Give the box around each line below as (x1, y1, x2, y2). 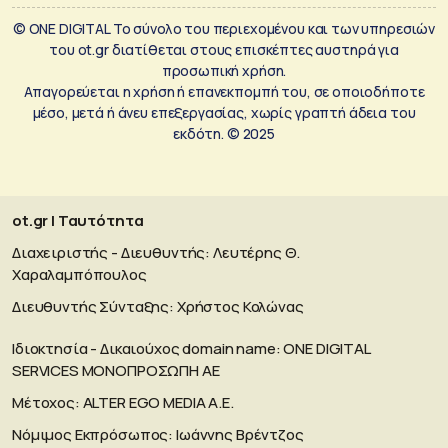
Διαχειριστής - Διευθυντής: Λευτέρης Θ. (12, 241, 301, 263)
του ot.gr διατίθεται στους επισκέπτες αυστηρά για (49, 39, 399, 59)
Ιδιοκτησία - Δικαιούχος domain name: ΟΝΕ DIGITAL (12, 337, 370, 359)
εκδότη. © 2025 (173, 123, 275, 143)
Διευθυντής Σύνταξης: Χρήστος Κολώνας (12, 295, 304, 317)
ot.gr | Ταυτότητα (12, 209, 144, 231)
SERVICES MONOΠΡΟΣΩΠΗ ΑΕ (12, 359, 220, 381)
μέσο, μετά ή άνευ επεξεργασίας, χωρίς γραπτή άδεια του (32, 102, 416, 122)
